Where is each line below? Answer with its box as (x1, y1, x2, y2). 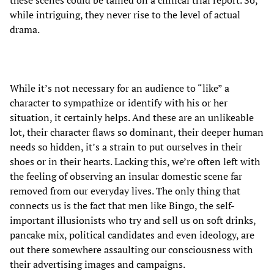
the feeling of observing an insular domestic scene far (10, 169, 242, 183)
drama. (10, 23, 40, 37)
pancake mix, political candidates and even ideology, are (10, 228, 254, 242)
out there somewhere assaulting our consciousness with (10, 243, 253, 257)
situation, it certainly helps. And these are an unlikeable (10, 111, 254, 125)
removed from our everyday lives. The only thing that (10, 184, 240, 198)
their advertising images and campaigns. (10, 257, 185, 272)
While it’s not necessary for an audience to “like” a (10, 81, 229, 95)
